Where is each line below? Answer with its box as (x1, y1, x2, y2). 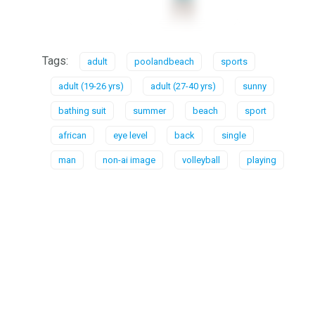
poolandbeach (134, 56, 194, 67)
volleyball (182, 155, 220, 165)
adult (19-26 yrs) (58, 81, 124, 91)
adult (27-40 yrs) (150, 81, 216, 91)
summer (133, 105, 166, 116)
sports (221, 56, 247, 67)
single (221, 130, 246, 141)
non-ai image (103, 155, 155, 165)
